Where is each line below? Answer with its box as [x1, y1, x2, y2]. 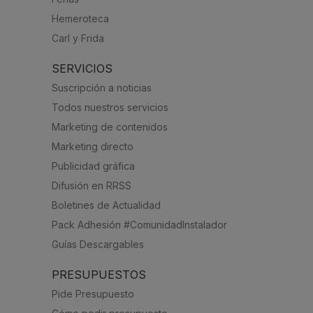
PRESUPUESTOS [52, 267, 146, 282]
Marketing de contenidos [52, 120, 168, 133]
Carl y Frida [52, 32, 104, 45]
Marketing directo [52, 140, 133, 152]
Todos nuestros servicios [52, 101, 168, 113]
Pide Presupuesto [52, 287, 134, 300]
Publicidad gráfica [52, 159, 135, 172]
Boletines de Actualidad [52, 198, 161, 211]
